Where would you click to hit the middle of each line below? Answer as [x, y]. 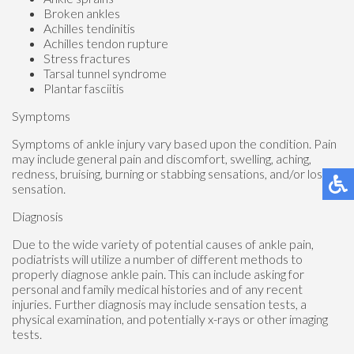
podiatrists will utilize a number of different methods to [157, 258]
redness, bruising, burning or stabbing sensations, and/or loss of [177, 173]
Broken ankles [82, 13]
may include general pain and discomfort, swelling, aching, [162, 158]
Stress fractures [87, 58]
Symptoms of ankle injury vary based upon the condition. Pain [174, 143]
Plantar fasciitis [84, 88]
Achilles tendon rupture [106, 43]
